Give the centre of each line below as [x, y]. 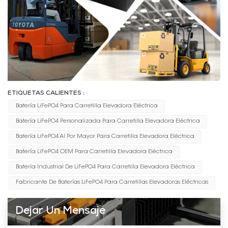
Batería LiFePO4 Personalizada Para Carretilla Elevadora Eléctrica [108, 121]
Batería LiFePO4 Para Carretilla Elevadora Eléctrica [87, 106]
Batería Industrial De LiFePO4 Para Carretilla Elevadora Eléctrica [105, 167]
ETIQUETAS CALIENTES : [46, 93]
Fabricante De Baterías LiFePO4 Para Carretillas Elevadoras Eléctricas [112, 182]
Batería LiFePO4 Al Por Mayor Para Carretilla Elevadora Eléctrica [105, 136]
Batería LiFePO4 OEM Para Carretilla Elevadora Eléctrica [94, 152]
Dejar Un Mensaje [60, 211]
